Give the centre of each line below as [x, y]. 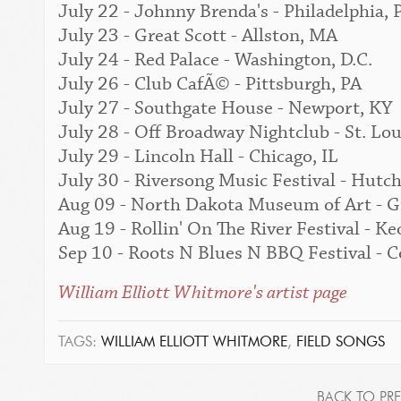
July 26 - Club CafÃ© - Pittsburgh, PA [210, 84]
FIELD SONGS [341, 343]
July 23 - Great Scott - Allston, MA [198, 36]
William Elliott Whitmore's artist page [203, 293]
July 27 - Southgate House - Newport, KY [225, 108]
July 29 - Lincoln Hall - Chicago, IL [198, 157]
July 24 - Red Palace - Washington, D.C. [215, 60]
